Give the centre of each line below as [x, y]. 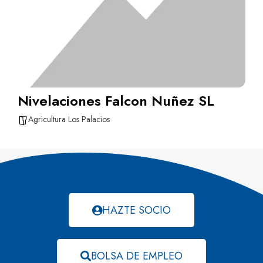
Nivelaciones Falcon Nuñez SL [116, 100]
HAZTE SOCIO [136, 210]
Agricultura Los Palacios [69, 119]
